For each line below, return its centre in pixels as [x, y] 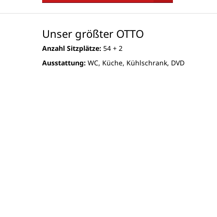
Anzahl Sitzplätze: [73, 48]
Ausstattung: [65, 63]
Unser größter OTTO [93, 34]
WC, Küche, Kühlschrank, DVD [136, 63]
